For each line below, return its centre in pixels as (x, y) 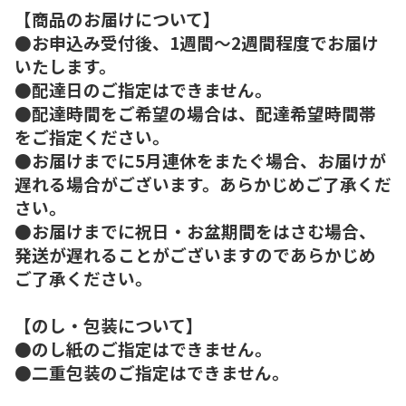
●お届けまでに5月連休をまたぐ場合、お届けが (200, 159)
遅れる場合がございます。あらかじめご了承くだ (203, 183)
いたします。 (65, 65)
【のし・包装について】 (109, 324)
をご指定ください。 (92, 136)
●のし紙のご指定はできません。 (143, 348)
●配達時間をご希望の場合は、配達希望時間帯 (195, 112)
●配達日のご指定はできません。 (143, 89)
